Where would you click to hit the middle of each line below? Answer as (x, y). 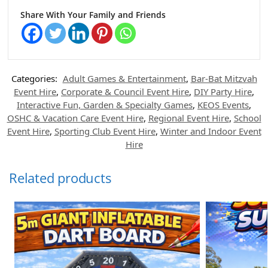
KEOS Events (223, 104)
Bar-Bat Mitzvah (224, 78)
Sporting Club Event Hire (105, 131)
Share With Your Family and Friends (93, 14)
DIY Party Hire (223, 91)
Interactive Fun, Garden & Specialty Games (105, 104)
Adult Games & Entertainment (124, 78)
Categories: (35, 78)
